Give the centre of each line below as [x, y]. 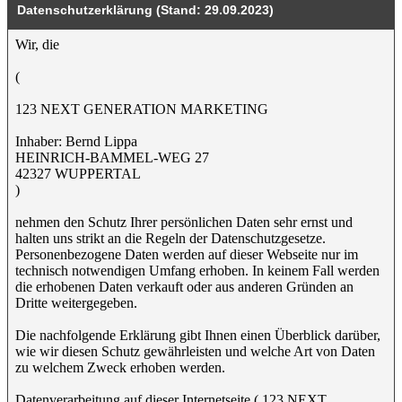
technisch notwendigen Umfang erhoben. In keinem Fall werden [197, 271]
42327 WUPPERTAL [78, 174]
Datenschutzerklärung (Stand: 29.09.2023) [145, 10]
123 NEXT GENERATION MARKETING [142, 109]
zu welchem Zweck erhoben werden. [120, 367]
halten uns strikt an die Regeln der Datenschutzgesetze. [170, 238]
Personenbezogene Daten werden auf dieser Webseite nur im [187, 254]
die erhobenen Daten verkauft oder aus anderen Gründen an [184, 287]
